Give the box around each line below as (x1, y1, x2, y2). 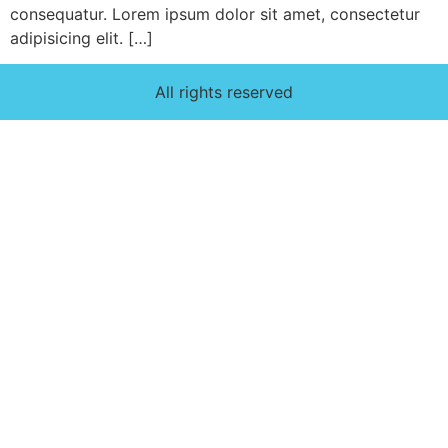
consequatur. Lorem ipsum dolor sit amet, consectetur (10, 4, 420, 24)
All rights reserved (155, 82, 293, 103)
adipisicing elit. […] (10, 28, 153, 48)
